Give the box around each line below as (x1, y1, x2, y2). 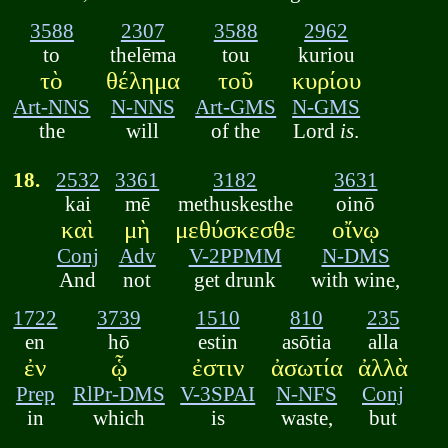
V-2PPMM (188, 243, 282, 267)
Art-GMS (195, 94, 277, 118)
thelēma (109, 42, 176, 66)
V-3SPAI (180, 382, 256, 406)
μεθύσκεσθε (174, 215, 296, 243)
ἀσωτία (270, 354, 343, 382)
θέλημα (105, 66, 180, 94)
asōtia (282, 330, 332, 354)
